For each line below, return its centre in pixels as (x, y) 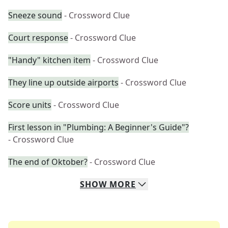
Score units (30, 105)
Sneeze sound (35, 15)
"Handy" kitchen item (49, 60)
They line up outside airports (63, 82)
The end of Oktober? (48, 162)
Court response (38, 38)
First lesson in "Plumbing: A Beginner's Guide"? (98, 127)
